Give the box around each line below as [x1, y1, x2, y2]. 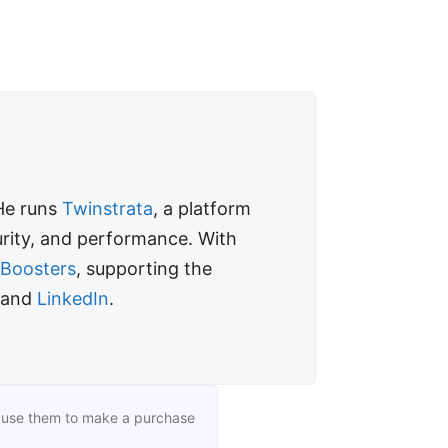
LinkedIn [37, 287, 110, 309]
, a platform [153, 197, 252, 219]
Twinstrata [62, 197, 154, 219]
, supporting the [76, 257, 213, 279]
